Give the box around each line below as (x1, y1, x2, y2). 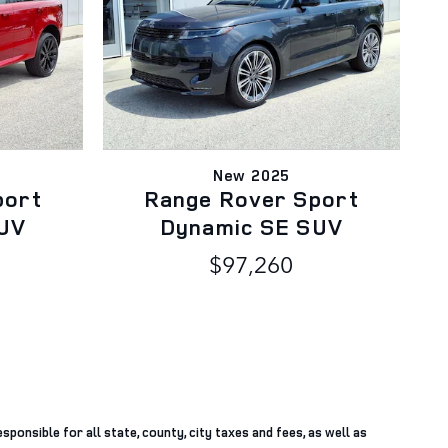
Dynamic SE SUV (160, 210, 343, 242)
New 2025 (212, 163, 291, 186)
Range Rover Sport (143, 182, 360, 214)
